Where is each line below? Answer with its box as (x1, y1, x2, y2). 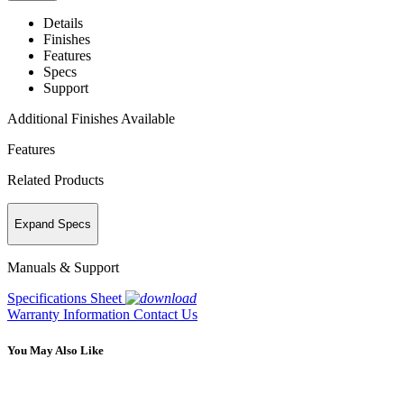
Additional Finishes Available (7, 110, 175, 126)
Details (43, 14, 83, 31)
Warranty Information (7, 307, 133, 323)
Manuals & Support (7, 260, 119, 276)
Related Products (7, 171, 104, 188)
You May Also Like (7, 343, 104, 357)
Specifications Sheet (7, 290, 122, 307)
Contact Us (133, 307, 197, 323)
